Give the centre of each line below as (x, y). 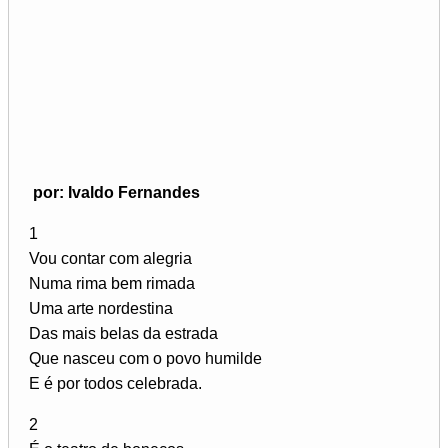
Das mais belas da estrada (123, 333)
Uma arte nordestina (101, 308)
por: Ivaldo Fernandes (116, 192)
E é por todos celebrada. (115, 383)
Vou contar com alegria (110, 258)
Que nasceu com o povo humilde (145, 358)
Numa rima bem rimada (112, 283)
